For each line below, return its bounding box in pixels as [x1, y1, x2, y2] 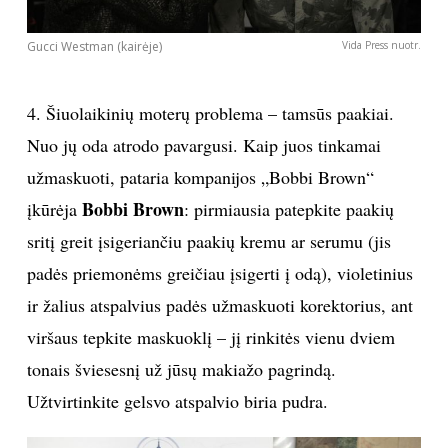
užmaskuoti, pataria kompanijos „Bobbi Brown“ [26, 165, 374, 190]
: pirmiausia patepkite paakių [183, 197, 394, 222]
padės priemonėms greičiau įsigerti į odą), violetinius [26, 261, 413, 286]
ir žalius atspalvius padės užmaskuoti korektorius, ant [26, 293, 413, 318]
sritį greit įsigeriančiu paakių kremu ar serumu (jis [26, 229, 391, 254]
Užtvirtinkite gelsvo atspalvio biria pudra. [26, 389, 328, 414]
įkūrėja [26, 197, 82, 222]
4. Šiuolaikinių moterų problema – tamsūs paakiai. [26, 101, 394, 126]
